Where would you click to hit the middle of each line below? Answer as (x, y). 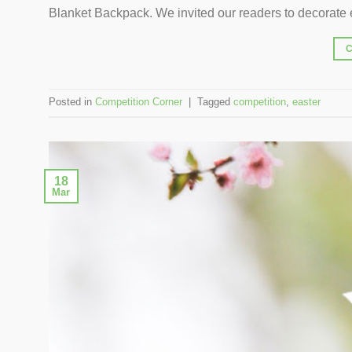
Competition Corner (139, 102)
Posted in (72, 102)
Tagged (215, 102)
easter (306, 102)
